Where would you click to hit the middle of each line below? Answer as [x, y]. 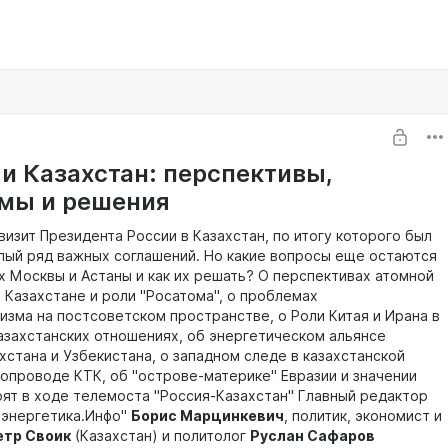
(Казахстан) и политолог [160, 436]
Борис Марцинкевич [207, 416]
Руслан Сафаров [312, 436]
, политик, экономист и [363, 416]
